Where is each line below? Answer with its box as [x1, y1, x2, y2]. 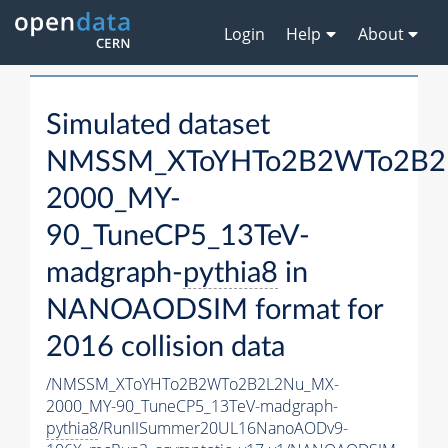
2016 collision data [46, 333, 285, 363]
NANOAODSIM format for [46, 296, 383, 326]
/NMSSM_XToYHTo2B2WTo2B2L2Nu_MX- [46, 373, 339, 396]
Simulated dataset [46, 111, 270, 141]
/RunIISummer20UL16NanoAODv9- [98, 417, 348, 440]
